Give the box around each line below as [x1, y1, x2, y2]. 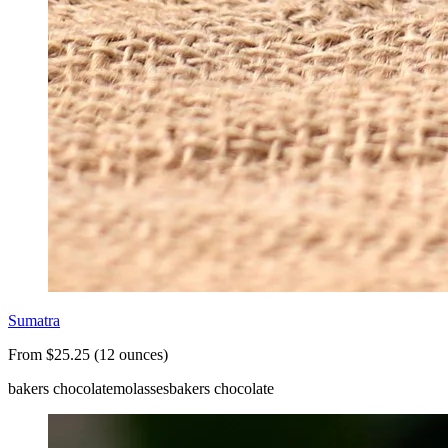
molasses [113, 380, 169, 398]
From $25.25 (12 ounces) [8, 346, 168, 364]
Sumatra [8, 312, 60, 330]
